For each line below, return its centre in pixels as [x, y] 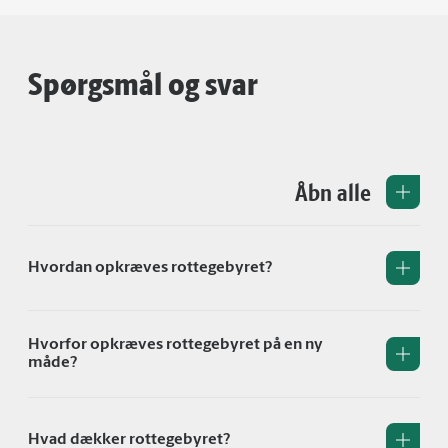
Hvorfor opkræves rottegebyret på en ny [175, 345]
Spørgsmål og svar [143, 83]
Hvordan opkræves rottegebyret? [150, 268]
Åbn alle [333, 191]
